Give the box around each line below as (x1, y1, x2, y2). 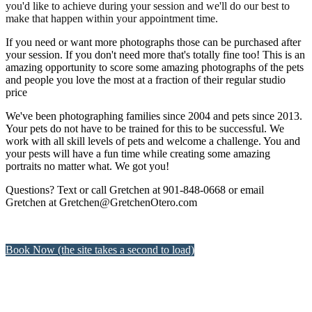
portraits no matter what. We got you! (6, 159, 169, 172)
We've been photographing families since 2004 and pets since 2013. (6, 109, 302, 122)
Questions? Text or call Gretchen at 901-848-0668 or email (6, 183, 264, 196)
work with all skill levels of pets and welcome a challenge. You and (6, 134, 300, 147)
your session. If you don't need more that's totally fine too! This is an (6, 48, 305, 61)
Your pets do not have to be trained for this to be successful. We (6, 122, 284, 134)
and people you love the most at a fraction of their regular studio (6, 73, 286, 86)
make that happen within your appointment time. (6, 12, 218, 24)
